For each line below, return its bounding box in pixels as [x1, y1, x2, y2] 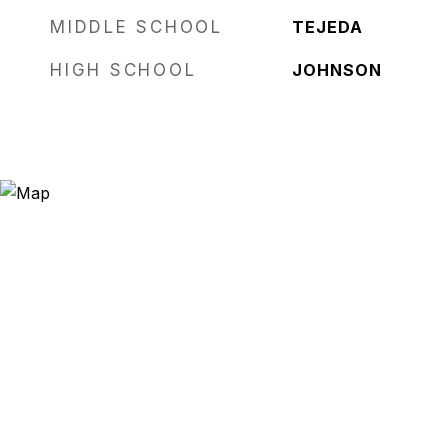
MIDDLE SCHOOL [50, 17, 223, 37]
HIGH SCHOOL [50, 60, 197, 80]
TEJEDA [291, 17, 363, 37]
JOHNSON [291, 60, 382, 80]
